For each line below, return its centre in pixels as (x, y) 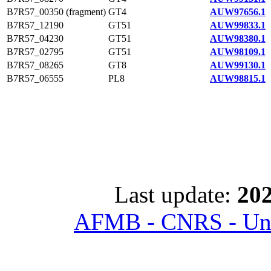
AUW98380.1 (238, 38)
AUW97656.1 (238, 12)
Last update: (176, 194)
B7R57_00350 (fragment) (56, 12)
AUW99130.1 (238, 65)
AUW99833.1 (238, 25)
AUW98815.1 (238, 78)
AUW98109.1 (238, 52)
